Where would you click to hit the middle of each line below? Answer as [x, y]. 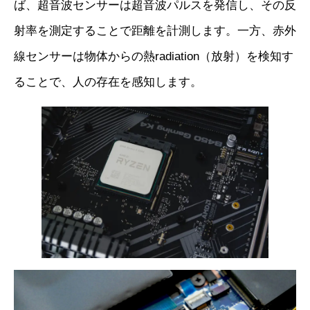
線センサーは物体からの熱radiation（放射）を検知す [154, 56]
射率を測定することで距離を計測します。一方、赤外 [155, 30]
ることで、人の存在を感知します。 [108, 82]
